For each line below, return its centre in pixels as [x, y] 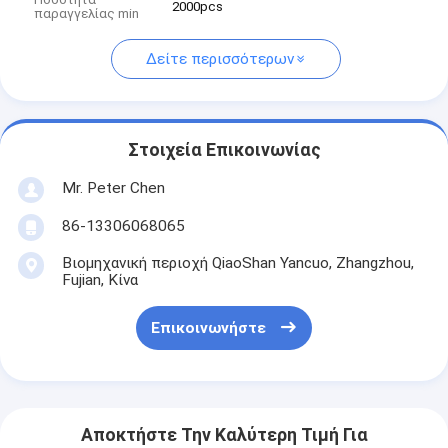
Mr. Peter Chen [113, 187]
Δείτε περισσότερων [219, 59]
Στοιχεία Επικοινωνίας [224, 150]
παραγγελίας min [87, 14]
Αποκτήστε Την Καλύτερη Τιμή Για [224, 435]
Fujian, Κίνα [99, 279]
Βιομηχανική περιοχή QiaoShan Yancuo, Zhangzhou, [237, 262]
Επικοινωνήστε [208, 328]
